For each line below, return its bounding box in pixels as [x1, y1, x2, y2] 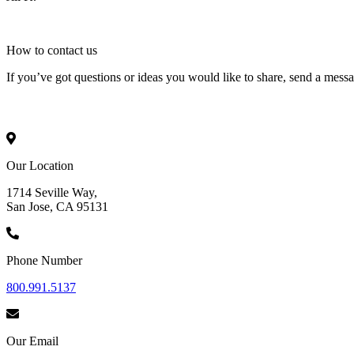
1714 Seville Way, [6, 185, 97, 199]
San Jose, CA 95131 [6, 199, 108, 213]
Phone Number [6, 253, 82, 267]
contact [47, 43, 83, 57]
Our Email [6, 333, 58, 348]
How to [6, 43, 47, 57]
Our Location [6, 158, 73, 172]
